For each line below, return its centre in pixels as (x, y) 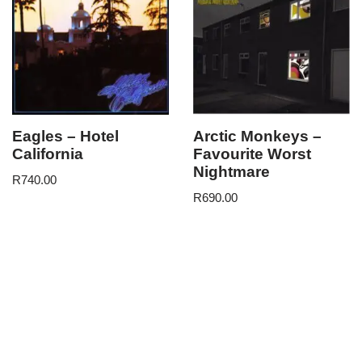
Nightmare (232, 172)
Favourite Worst (252, 154)
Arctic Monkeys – (257, 137)
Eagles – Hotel (65, 137)
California (48, 154)
